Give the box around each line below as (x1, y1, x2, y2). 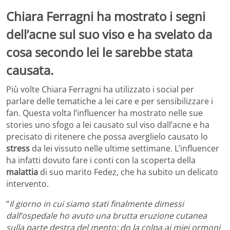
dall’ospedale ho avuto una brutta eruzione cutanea (6, 210, 207, 222)
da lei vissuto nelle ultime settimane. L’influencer (32, 143, 219, 155)
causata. (6, 61, 53, 79)
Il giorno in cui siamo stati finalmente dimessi (9, 198, 184, 210)
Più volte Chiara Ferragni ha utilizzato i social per (6, 84, 194, 95)
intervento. (6, 178, 49, 190)
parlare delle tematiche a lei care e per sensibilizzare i (6, 95, 213, 107)
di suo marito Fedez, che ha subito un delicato (40, 166, 218, 178)
